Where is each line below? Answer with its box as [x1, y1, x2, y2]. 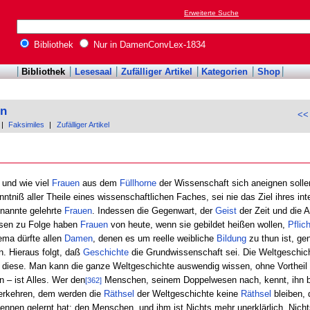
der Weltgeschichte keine [134, 288, 241, 299]
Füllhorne [119, 177, 156, 188]
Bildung [216, 232, 246, 244]
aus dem [79, 177, 120, 188]
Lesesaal [74, 66, 112, 77]
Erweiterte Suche [184, 9, 239, 17]
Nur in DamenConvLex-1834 [91, 39, 206, 51]
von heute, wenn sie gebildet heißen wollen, [107, 219, 288, 230]
